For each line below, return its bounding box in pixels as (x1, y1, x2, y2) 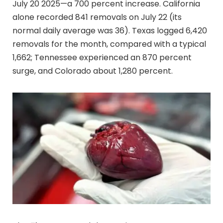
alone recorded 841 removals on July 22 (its (12, 11, 182, 23)
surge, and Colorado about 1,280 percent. (12, 65, 173, 77)
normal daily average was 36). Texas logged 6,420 (12, 25, 207, 37)
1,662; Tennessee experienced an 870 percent (12, 52, 192, 64)
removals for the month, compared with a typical (12, 38, 206, 50)
